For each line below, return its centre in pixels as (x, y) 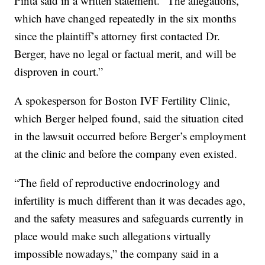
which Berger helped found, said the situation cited (129, 118)
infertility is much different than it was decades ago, (130, 201)
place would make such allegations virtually (113, 236)
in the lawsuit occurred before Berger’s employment (130, 136)
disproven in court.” (59, 72)
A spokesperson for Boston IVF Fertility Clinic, (122, 101)
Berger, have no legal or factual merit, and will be (125, 54)
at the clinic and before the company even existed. (126, 154)
